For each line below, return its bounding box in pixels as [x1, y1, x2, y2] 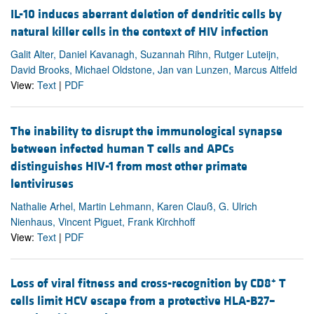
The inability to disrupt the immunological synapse [11, 123, 282, 139]
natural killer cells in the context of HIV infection [11, 23, 268, 40]
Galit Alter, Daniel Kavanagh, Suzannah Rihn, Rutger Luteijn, [11, 46, 279, 61]
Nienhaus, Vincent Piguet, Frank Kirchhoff [11, 214, 195, 228]
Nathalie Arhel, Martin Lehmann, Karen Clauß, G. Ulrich [11, 198, 257, 213]
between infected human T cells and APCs [11, 140, 234, 157]
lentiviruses [11, 175, 74, 192]
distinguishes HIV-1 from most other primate [11, 158, 247, 175]
